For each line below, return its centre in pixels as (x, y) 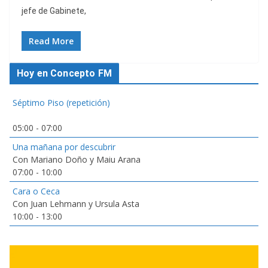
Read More (51, 41)
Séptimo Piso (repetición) (61, 103)
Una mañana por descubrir (64, 147)
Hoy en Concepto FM (64, 74)
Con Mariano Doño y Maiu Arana (77, 160)
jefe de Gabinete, (54, 11)
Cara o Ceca (36, 191)
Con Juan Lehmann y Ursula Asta (76, 204)
